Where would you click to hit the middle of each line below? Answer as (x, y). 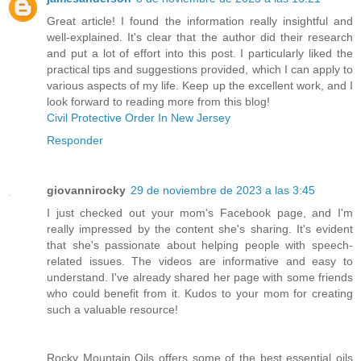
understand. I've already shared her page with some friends (200, 277)
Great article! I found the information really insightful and (200, 21)
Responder (75, 140)
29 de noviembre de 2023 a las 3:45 (223, 190)
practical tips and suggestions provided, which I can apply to (200, 69)
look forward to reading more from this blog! (158, 101)
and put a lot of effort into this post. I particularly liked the (200, 53)
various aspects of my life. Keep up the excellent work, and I (200, 85)
